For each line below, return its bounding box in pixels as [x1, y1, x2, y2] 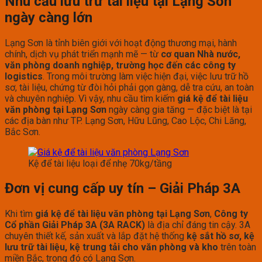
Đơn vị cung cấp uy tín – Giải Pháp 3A [5, 180, 240, 197]
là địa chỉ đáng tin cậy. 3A [145, 219, 250, 231]
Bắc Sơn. [5, 126, 40, 137]
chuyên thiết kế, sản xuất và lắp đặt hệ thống [5, 230, 187, 242]
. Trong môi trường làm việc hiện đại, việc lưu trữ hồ [43, 70, 249, 82]
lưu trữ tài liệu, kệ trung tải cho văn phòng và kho [5, 242, 218, 253]
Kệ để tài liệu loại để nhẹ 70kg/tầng [28, 157, 172, 169]
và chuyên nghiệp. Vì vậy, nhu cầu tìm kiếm [5, 92, 177, 104]
